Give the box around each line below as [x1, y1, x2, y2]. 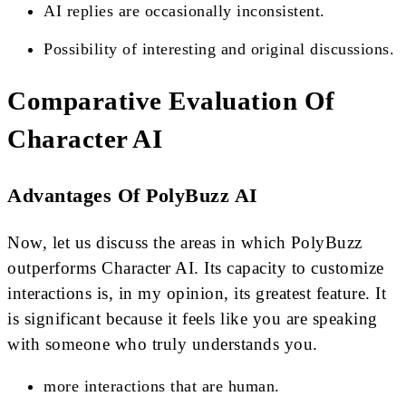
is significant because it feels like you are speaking [7, 309, 378, 329]
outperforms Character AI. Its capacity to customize [7, 258, 384, 278]
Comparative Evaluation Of [7, 87, 335, 116]
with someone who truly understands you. [7, 334, 318, 354]
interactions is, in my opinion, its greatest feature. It [7, 284, 386, 304]
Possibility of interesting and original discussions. [43, 39, 394, 58]
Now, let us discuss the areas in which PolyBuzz [7, 233, 362, 253]
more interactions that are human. [43, 377, 280, 396]
